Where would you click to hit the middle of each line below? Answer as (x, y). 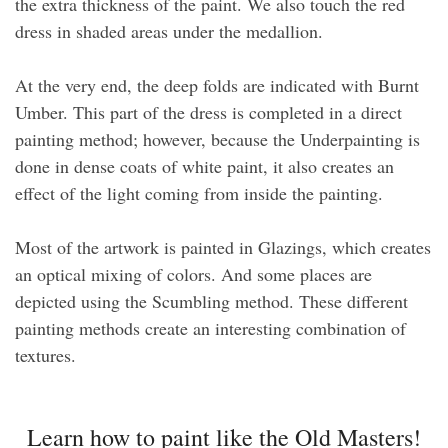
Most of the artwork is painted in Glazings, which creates (223, 246)
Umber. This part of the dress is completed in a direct (208, 111)
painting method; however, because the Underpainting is (217, 138)
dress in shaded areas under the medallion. (169, 30)
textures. (45, 354)
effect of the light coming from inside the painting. (199, 192)
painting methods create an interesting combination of (210, 327)
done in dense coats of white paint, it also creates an (204, 165)
